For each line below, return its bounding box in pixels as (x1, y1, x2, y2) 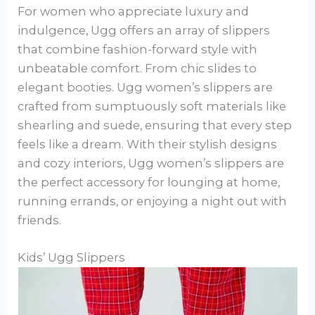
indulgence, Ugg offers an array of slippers (18, 23, 271, 38)
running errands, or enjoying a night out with (18, 194, 288, 209)
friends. (18, 213, 62, 228)
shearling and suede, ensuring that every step (18, 118, 292, 133)
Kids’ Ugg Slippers (18, 250, 126, 265)
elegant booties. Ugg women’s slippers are (18, 80, 274, 95)
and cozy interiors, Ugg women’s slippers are (18, 156, 285, 171)
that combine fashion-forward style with (18, 42, 258, 57)
